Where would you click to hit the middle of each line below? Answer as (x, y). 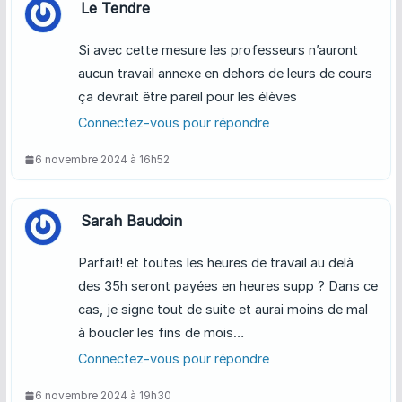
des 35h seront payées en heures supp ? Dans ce (227, 286)
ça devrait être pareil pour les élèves (187, 97)
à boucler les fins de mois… (161, 333)
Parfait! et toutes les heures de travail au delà (215, 263)
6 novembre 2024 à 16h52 (102, 160)
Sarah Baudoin (131, 221)
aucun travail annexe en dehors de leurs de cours (225, 74)
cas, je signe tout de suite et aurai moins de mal (223, 310)
